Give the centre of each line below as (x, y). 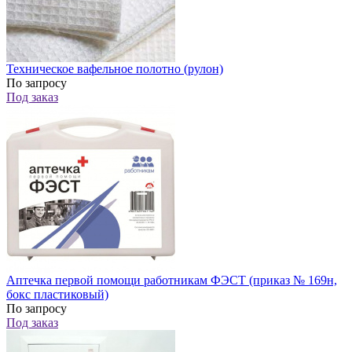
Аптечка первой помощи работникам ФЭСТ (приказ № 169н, (172, 280)
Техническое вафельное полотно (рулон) (115, 69)
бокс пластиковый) (57, 295)
